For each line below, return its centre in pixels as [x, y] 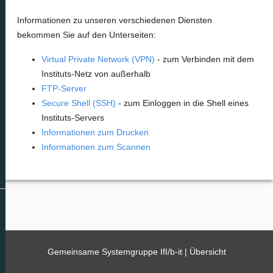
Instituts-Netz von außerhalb [96, 74]
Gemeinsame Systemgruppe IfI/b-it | [118, 252]
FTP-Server [64, 88]
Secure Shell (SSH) [79, 103]
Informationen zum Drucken [95, 132]
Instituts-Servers [73, 118]
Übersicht [207, 252]
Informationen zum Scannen [96, 147]
